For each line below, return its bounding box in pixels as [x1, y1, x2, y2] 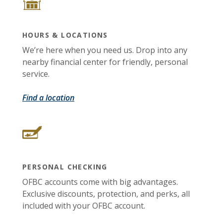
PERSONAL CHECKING [22, 162, 108, 171]
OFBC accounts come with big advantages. [22, 176, 178, 187]
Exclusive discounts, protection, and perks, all [22, 188, 190, 199]
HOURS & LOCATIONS [22, 30, 108, 40]
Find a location [22, 92, 74, 103]
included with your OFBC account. [22, 200, 145, 211]
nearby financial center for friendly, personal [22, 56, 188, 67]
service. [22, 68, 50, 79]
